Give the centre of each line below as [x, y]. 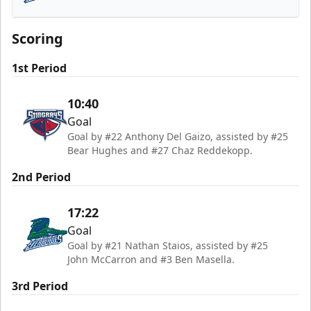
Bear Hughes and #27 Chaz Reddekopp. [160, 150]
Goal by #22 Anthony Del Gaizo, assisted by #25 [178, 136]
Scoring [37, 39]
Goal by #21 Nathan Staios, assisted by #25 [168, 245]
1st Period [39, 68]
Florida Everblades [100, 16]
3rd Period [40, 286]
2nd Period [41, 177]
